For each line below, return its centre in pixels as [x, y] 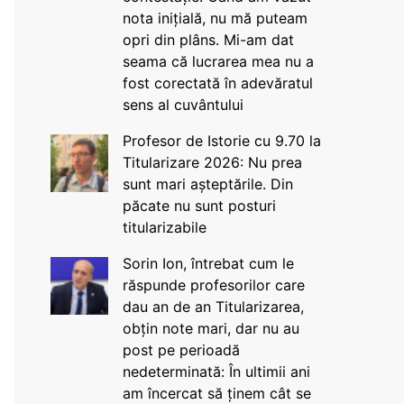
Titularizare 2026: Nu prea [212, 162]
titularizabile [164, 227]
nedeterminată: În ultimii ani [216, 372]
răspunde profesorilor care [213, 285]
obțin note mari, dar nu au [211, 328]
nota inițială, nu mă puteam [215, 18]
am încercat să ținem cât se [216, 393]
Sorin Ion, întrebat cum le [208, 263]
